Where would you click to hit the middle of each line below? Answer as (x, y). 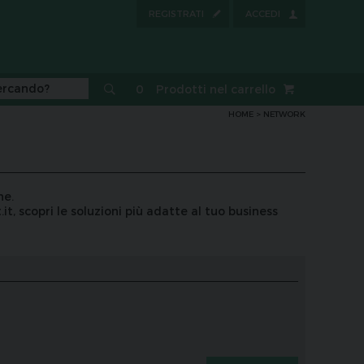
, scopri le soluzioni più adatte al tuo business (145, 211)
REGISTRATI (176, 13)
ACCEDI (263, 13)
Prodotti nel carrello (216, 89)
